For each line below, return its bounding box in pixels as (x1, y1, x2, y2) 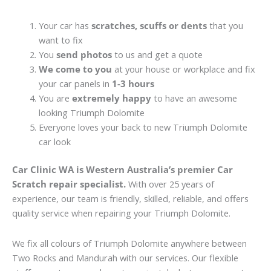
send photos (56, 48, 112, 61)
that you (206, 19, 243, 32)
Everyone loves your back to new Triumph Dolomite (38, 121, 247, 134)
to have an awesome (151, 92, 237, 105)
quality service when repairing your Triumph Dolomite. (12, 207, 230, 220)
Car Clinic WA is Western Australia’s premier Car (12, 163, 233, 176)
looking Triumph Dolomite (38, 106, 145, 119)
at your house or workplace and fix (111, 63, 255, 76)
